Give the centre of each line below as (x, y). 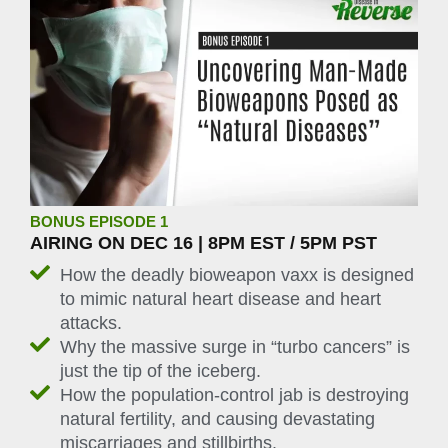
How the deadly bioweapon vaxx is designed (237, 274)
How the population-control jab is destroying (234, 394)
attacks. (91, 322)
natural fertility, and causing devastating (217, 418)
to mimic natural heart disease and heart (220, 298)
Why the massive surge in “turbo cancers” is (235, 346)
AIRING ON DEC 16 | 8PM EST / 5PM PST (203, 243)
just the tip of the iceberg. (160, 370)
